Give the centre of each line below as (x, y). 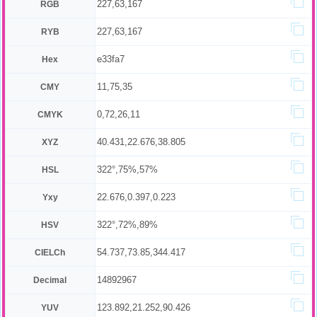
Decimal (50, 280)
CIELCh (50, 253)
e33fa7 (110, 59)
